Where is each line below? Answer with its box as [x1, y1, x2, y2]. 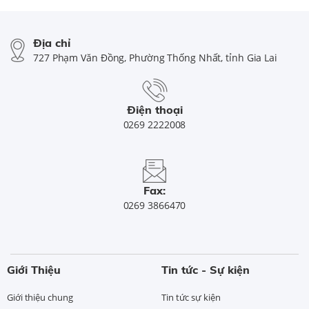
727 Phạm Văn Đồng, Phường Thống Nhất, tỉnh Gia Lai [33, 51, 277, 65]
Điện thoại [126, 103, 183, 117]
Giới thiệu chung [7, 291, 73, 304]
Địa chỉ [33, 36, 70, 50]
